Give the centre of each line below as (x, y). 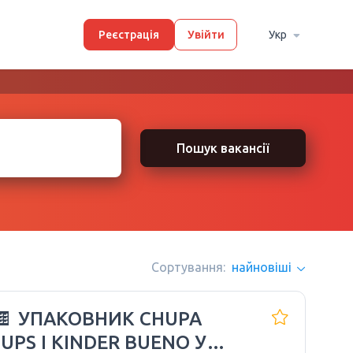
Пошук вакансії (223, 148)
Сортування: (188, 267)
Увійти (206, 35)
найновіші (262, 267)
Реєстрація (129, 35)
